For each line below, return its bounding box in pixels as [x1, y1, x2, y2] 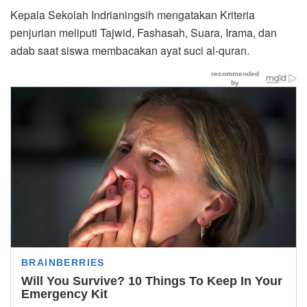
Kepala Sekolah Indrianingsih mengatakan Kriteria [10, 6, 255, 23]
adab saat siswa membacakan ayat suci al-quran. [10, 42, 249, 58]
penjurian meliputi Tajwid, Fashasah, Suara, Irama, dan [10, 24, 277, 40]
